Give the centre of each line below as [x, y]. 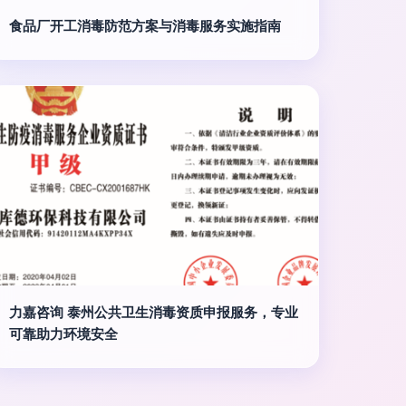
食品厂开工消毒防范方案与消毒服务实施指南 [145, 26]
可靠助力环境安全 [63, 334]
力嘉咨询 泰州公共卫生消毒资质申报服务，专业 [153, 312]
